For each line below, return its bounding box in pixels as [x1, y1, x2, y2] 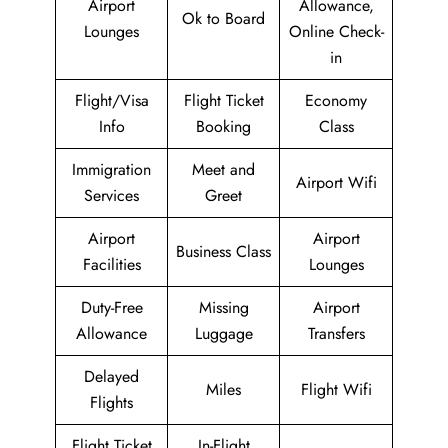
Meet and [192, 158, 255, 181]
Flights [90, 391, 133, 414]
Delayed [84, 365, 139, 388]
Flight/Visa [74, 89, 149, 112]
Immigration [72, 158, 151, 181]
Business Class [176, 240, 271, 263]
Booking [196, 115, 251, 138]
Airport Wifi [295, 171, 377, 194]
